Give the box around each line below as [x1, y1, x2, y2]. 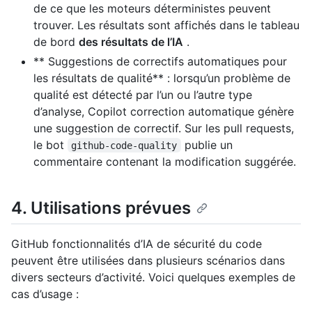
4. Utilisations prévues [11, 197, 191, 218]
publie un [180, 137, 236, 152]
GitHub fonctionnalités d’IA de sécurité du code [11, 236, 262, 251]
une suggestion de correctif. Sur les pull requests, [33, 120, 294, 135]
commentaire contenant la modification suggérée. [33, 154, 296, 169]
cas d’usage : [11, 286, 79, 301]
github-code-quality [71, 139, 178, 151]
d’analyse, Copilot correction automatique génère [33, 104, 294, 118]
